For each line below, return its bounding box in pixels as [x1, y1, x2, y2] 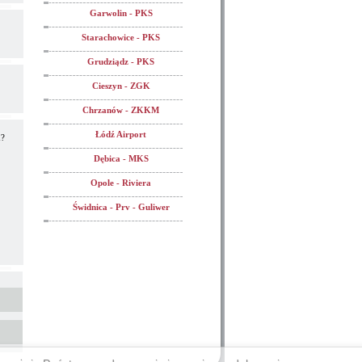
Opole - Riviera [90, 178, 151, 187]
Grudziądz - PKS [87, 57, 154, 66]
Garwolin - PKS [89, 8, 153, 18]
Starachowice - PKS [82, 32, 160, 42]
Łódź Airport [95, 129, 146, 139]
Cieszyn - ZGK [91, 81, 150, 90]
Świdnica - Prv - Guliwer [72, 202, 170, 212]
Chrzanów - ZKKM [82, 105, 159, 115]
